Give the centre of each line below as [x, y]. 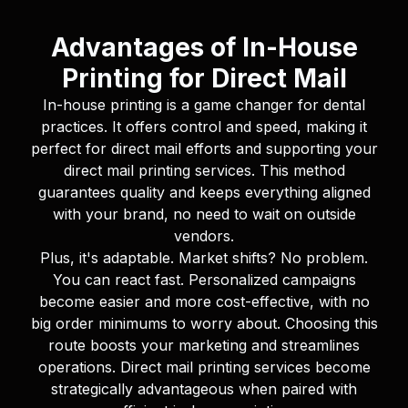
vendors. [204, 236]
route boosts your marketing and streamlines [204, 346]
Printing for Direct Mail [204, 79]
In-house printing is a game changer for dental [204, 105]
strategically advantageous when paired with [204, 389]
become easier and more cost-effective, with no [204, 302]
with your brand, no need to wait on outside [204, 214]
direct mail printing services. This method [204, 171]
